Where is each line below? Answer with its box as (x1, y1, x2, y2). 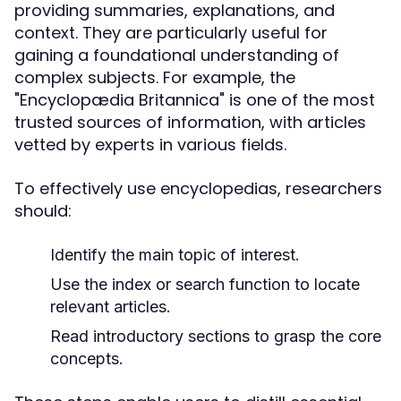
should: (14, 200, 72, 222)
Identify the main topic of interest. (50, 245, 300, 264)
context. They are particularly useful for (14, 21, 328, 44)
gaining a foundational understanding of (14, 44, 339, 66)
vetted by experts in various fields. (14, 133, 286, 156)
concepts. (50, 349, 124, 368)
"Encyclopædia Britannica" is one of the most (14, 89, 375, 111)
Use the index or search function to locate (50, 275, 360, 294)
